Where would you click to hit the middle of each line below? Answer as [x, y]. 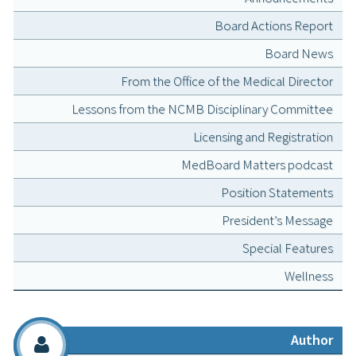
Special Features [288, 248]
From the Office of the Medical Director [227, 81]
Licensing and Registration [263, 137]
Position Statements [277, 193]
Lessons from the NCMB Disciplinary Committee [202, 109]
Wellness [309, 276]
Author [312, 340]
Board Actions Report [274, 26]
